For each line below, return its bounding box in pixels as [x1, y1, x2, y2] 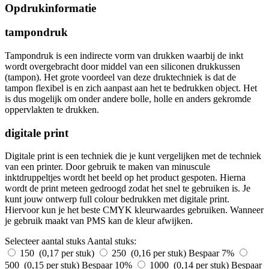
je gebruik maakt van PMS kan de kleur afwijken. [5, 216, 193, 226]
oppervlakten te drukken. [5, 104, 99, 115]
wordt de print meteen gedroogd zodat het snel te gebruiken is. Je [5, 183, 250, 194]
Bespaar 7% [189, 248, 237, 259]
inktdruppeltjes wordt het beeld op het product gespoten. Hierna [5, 172, 246, 183]
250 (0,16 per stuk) [112, 248, 189, 259]
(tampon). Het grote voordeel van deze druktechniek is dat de [5, 71, 236, 82]
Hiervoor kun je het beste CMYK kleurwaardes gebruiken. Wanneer [5, 205, 264, 216]
